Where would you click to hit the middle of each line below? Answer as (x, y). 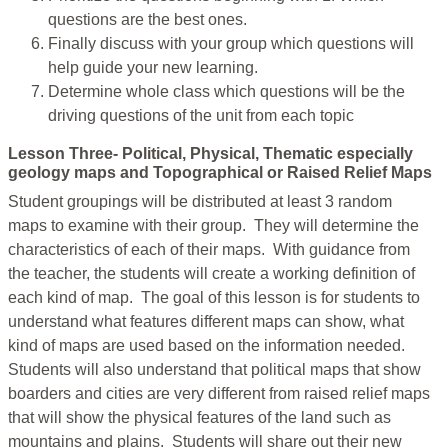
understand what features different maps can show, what (206, 322)
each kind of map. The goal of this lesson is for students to (214, 298)
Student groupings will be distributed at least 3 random (200, 202)
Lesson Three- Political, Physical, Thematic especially (210, 154)
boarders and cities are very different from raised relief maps (219, 394)
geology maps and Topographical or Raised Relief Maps (220, 173)
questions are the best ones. (147, 20)
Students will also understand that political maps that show (214, 370)
